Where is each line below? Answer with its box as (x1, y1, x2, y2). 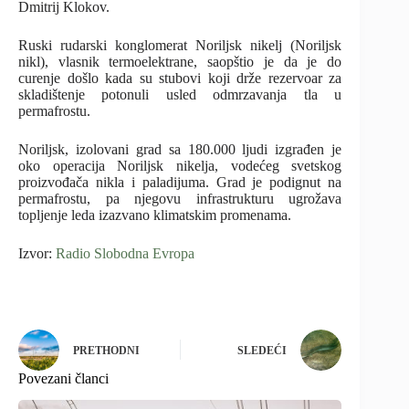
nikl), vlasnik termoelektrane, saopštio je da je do (18, 53, 342, 69)
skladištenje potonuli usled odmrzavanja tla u (18, 86, 342, 102)
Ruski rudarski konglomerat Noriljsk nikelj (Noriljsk (18, 37, 342, 53)
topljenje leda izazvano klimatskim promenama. (18, 206, 291, 223)
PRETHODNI (73, 344, 140, 358)
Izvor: (18, 245, 56, 261)
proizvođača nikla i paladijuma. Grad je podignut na (18, 173, 342, 190)
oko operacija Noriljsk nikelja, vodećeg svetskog (18, 157, 342, 173)
